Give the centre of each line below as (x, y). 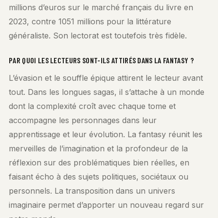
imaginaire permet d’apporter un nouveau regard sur (106, 205)
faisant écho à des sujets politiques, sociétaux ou (99, 177)
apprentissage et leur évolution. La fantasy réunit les (106, 134)
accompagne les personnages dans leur (83, 120)
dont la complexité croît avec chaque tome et (92, 106)
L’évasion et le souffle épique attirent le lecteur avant (106, 78)
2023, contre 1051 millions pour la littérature (90, 21)
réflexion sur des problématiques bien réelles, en (99, 163)
